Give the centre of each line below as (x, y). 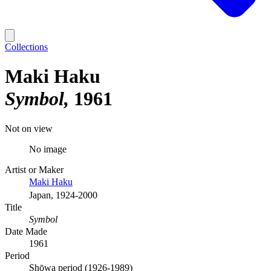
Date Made (26, 231)
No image (48, 149)
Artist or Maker (34, 169)
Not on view (29, 128)
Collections (26, 47)
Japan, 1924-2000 (63, 195)
